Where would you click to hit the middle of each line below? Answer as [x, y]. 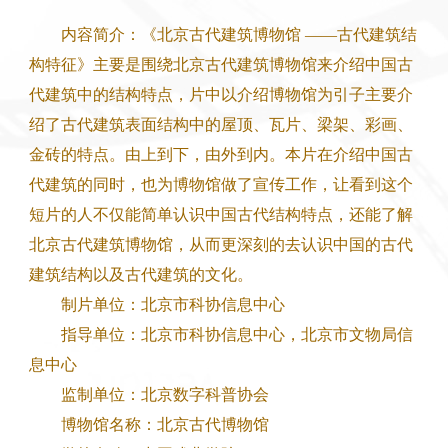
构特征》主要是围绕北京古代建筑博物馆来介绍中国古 [220, 65]
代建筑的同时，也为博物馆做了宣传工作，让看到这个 [220, 185]
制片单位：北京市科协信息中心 [156, 305]
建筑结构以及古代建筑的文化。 [140, 275]
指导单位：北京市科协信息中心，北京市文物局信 [220, 335]
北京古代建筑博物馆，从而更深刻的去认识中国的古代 [220, 245]
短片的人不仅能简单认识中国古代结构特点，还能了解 [220, 215]
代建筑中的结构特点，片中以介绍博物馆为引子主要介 [220, 95]
